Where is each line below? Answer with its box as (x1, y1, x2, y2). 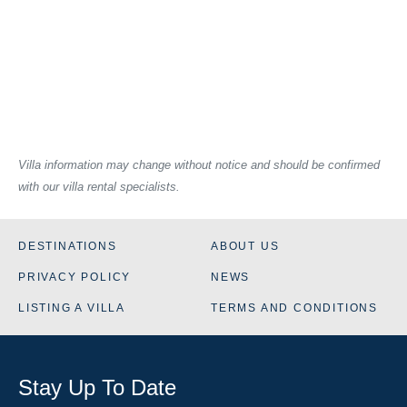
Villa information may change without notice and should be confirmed (18, 157, 380, 172)
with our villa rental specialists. (18, 179, 180, 194)
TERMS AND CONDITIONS (211, 301, 378, 314)
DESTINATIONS (18, 239, 117, 253)
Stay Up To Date (18, 374, 176, 400)
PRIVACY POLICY (18, 270, 132, 283)
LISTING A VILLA (18, 301, 125, 314)
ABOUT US (211, 239, 280, 253)
